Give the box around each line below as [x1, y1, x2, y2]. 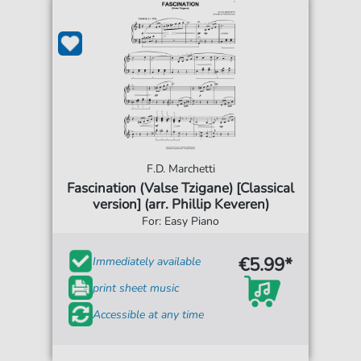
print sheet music [93, 280, 180, 296]
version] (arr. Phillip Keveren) [92, 195, 269, 214]
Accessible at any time [93, 306, 205, 322]
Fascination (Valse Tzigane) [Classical [67, 179, 294, 197]
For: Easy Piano [142, 214, 219, 229]
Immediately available [93, 253, 201, 269]
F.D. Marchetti [146, 161, 215, 176]
